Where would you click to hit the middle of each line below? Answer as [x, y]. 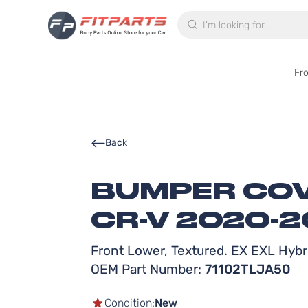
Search [206, 16]
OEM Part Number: [148, 269]
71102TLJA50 [247, 269]
